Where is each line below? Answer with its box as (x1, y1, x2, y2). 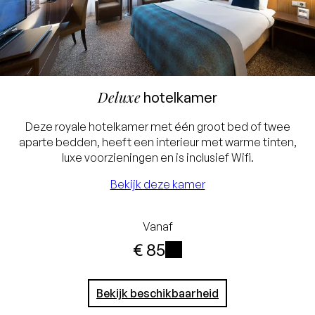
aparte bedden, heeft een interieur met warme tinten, (18, 134, 297, 149)
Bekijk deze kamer (110, 176, 205, 191)
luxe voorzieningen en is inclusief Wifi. (61, 150, 254, 165)
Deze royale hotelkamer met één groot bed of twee (25, 119, 290, 134)
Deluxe (98, 86, 141, 106)
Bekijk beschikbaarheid (96, 286, 219, 301)
